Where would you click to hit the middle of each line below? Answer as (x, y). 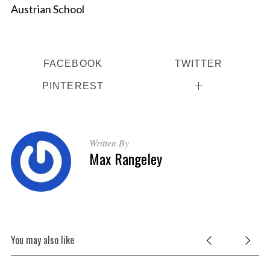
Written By (109, 143)
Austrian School (47, 9)
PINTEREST (73, 86)
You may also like (42, 240)
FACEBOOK (73, 64)
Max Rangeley (125, 159)
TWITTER (199, 64)
